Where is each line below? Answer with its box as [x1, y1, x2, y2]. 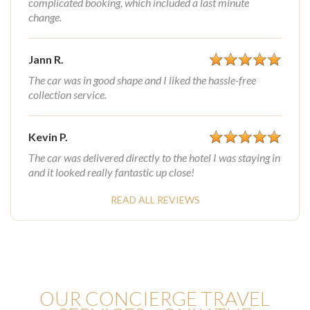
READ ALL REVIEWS [110, 194, 200, 206]
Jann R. [28, 53, 64, 66]
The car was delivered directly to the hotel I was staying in [28, 151, 280, 164]
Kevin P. [28, 130, 68, 143]
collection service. [28, 88, 107, 101]
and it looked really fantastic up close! [28, 165, 194, 179]
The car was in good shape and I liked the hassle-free [28, 73, 256, 86]
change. [28, 10, 62, 24]
